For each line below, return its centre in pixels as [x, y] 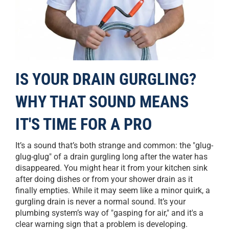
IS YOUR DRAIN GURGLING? [106, 80]
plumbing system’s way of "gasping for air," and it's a [109, 213]
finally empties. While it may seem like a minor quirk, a [113, 191]
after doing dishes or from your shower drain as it [104, 179]
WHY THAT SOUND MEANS [102, 102]
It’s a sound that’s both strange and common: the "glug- [114, 146]
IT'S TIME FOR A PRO [84, 125]
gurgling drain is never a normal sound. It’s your [100, 202]
